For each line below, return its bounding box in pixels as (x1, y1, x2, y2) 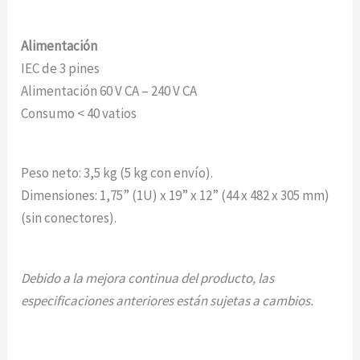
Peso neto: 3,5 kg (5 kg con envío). (21, 164, 214, 182)
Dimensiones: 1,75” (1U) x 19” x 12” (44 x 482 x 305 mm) (21, 186, 330, 205)
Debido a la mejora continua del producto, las (21, 268, 275, 287)
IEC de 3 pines (21, 59, 100, 78)
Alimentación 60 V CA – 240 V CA (21, 82, 198, 100)
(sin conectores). (21, 209, 117, 227)
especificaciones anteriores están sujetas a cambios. (21, 291, 314, 309)
